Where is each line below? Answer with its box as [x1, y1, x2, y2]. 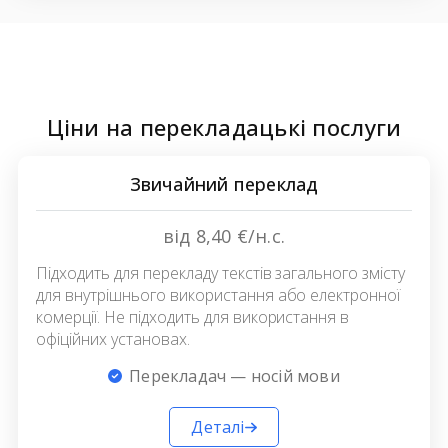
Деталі [191, 416, 245, 439]
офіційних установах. [36, 328, 190, 351]
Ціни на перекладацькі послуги [46, 112, 402, 143]
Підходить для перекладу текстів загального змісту [36, 262, 406, 285]
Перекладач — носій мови [129, 365, 340, 388]
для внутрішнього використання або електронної [36, 284, 401, 307]
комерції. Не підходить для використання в [36, 306, 350, 329]
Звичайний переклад [129, 172, 319, 197]
